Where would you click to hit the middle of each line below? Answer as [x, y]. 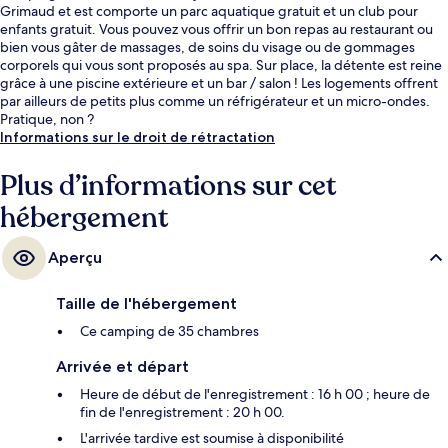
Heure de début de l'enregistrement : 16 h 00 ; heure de [255, 394]
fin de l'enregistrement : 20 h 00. [182, 412]
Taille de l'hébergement [146, 304]
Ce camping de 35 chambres [169, 331]
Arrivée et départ [122, 367]
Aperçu [75, 258]
